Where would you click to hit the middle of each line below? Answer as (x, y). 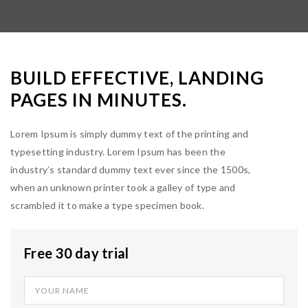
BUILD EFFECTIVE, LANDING (137, 78)
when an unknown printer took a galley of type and (123, 187)
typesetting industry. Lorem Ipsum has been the (118, 151)
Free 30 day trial (77, 253)
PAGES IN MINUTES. (99, 100)
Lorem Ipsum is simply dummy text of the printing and (130, 133)
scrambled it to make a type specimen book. (107, 205)
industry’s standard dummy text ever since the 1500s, (131, 169)
